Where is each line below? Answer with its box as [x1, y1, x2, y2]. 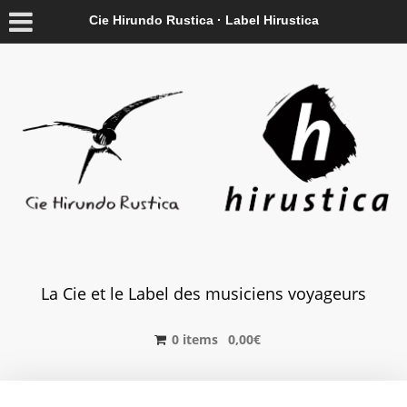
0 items [171, 330, 218, 348]
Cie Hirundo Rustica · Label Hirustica [88, 13, 319, 27]
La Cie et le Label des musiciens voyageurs [41, 282, 366, 304]
